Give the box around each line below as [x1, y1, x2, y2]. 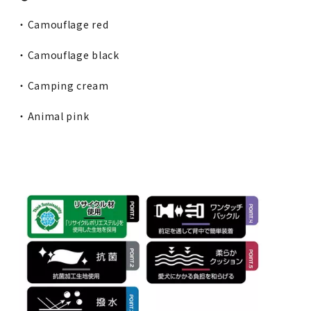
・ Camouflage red [19, 17, 109, 32]
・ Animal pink [19, 109, 90, 124]
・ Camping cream [19, 78, 109, 93]
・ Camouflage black [19, 48, 119, 62]
